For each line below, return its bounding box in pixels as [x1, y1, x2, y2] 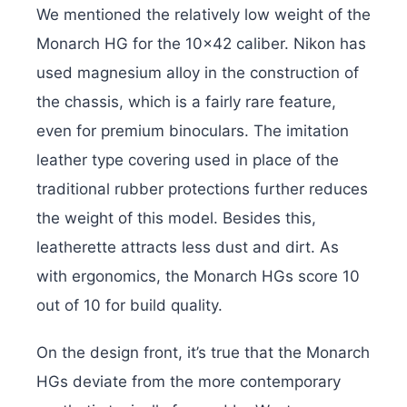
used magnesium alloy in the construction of [36, 64, 359, 83]
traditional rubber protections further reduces [36, 180, 368, 199]
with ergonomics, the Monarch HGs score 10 [36, 267, 360, 286]
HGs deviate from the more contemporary [36, 372, 341, 392]
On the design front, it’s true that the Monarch [36, 343, 370, 362]
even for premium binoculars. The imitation [36, 122, 349, 141]
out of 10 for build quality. [36, 296, 223, 315]
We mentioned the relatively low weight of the [36, 5, 371, 25]
